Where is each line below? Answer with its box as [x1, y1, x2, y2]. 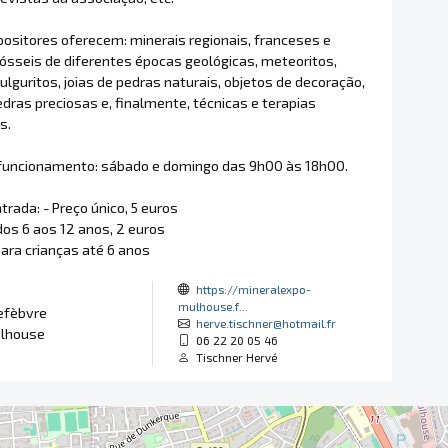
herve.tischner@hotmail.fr [195, 316, 336, 330]
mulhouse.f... [177, 299, 248, 313]
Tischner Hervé [189, 350, 277, 364]
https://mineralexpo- [195, 282, 311, 296]
